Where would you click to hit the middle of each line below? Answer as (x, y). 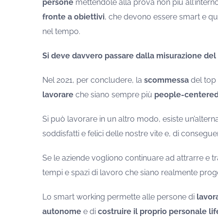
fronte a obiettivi (73, 17)
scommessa (166, 80)
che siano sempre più (114, 95)
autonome (62, 212)
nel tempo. (61, 32)
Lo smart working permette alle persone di (119, 197)
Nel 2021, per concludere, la (93, 80)
